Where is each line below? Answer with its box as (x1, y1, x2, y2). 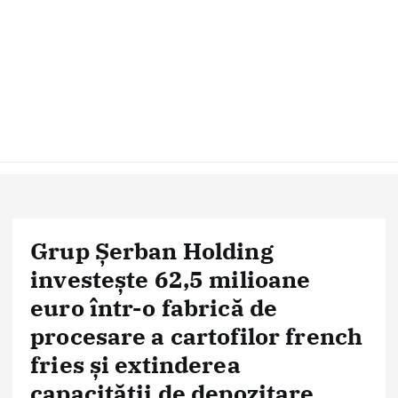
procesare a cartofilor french (30, 321, 363, 351)
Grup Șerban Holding (30, 235, 274, 266)
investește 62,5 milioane (30, 264, 311, 294)
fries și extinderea (30, 349, 241, 379)
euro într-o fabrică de (30, 292, 278, 322)
